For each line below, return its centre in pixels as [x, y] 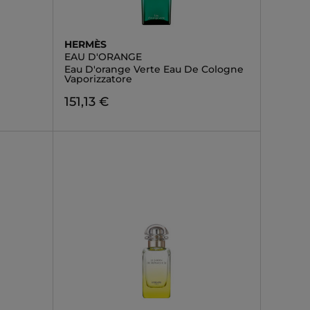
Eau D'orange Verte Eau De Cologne [154, 69]
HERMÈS [85, 44]
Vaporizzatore [98, 79]
